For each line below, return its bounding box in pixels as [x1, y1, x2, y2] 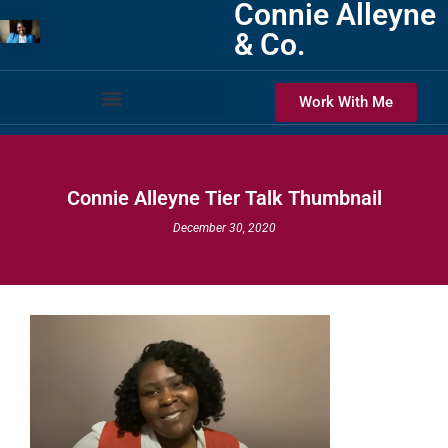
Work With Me [299, 93, 393, 111]
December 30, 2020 [172, 221, 276, 235]
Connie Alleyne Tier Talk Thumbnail [66, 186, 382, 210]
